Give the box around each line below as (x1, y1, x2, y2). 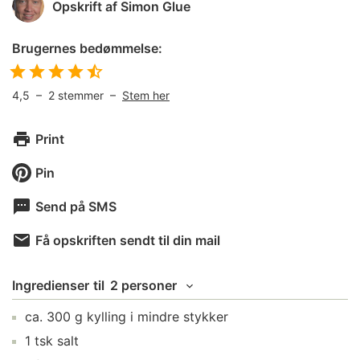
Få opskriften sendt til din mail (35, 232, 220, 248)
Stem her (122, 88, 170, 102)
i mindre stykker (126, 309, 228, 325)
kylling (87, 309, 126, 325)
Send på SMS (35, 198, 117, 215)
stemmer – (58, 88, 122, 102)
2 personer (110, 277, 177, 293)
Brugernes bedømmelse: (12, 40, 162, 56)
